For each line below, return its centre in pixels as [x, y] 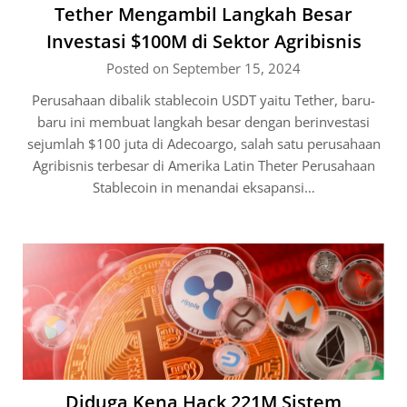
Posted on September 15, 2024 [203, 68]
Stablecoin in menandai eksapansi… [203, 187]
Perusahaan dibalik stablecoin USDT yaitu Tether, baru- [203, 100]
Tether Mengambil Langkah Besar [203, 14]
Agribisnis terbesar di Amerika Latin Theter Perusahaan [203, 165]
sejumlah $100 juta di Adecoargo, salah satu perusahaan [203, 144]
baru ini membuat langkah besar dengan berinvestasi [203, 122]
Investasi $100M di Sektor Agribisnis [203, 41]
